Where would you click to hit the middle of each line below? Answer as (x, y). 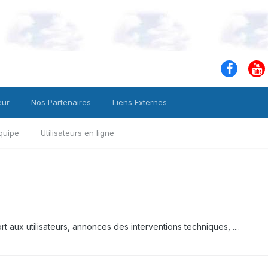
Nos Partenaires (61, 102)
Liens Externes (140, 102)
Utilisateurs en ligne (77, 133)
